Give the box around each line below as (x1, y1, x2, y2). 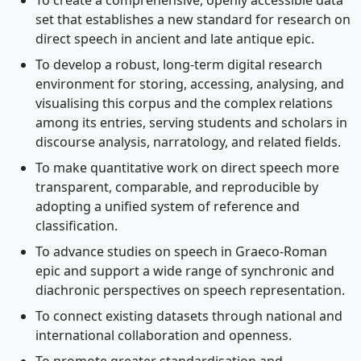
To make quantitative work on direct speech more (35, 159, 339, 177)
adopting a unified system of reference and (35, 197, 300, 216)
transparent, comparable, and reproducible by (35, 178, 318, 197)
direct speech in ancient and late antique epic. (35, 30, 314, 48)
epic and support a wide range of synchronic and (35, 262, 334, 280)
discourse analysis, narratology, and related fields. (35, 133, 341, 151)
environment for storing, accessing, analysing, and (35, 75, 344, 93)
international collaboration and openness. (35, 326, 292, 345)
